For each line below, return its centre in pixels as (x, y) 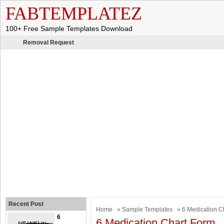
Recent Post (26, 204)
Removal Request (48, 42)
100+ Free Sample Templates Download (69, 28)
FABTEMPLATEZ (74, 13)
